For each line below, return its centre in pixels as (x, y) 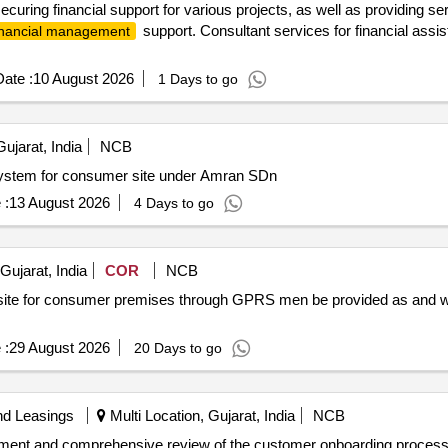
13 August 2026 (59, 202)
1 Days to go (197, 79)
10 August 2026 (83, 78)
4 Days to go (173, 203)
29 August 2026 (59, 347)
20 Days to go (177, 348)
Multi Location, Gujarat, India (200, 415)
